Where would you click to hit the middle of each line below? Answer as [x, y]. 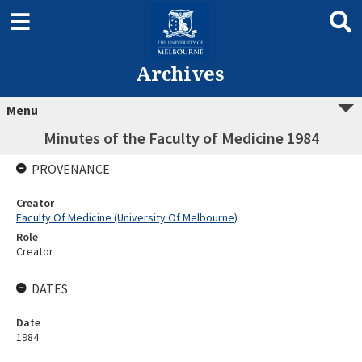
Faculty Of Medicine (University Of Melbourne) [127, 217]
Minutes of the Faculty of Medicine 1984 [181, 138]
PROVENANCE [71, 169]
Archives [180, 73]
